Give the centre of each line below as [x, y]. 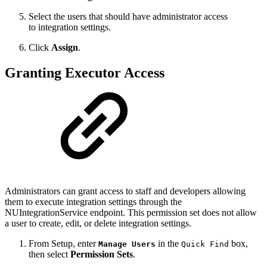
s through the [157, 202]
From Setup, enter [63, 244]
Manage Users [127, 244]
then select [49, 254]
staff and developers [174, 191]
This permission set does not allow [192, 213]
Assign [65, 48]
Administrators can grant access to [70, 191]
